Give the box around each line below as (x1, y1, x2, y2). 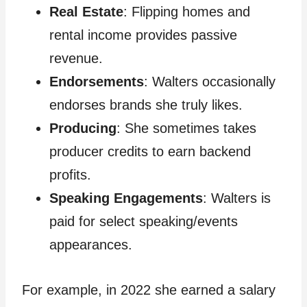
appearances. (49, 237, 132, 253)
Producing (49, 121, 116, 136)
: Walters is (203, 191, 271, 206)
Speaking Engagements (49, 191, 203, 206)
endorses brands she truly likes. (49, 97, 243, 113)
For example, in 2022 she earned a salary (22, 282, 275, 298)
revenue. (49, 51, 103, 66)
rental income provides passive (49, 27, 237, 43)
